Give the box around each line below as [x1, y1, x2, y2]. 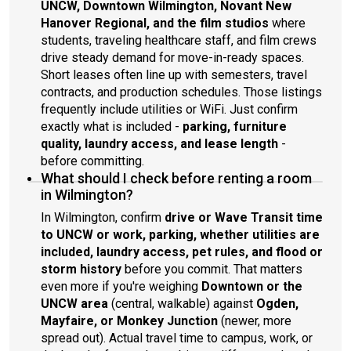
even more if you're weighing [41, 279, 201, 294]
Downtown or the [201, 279, 302, 294]
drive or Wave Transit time [165, 210, 323, 225]
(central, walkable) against [108, 296, 256, 311]
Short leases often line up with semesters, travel [41, 67, 307, 82]
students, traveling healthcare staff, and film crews [41, 33, 317, 48]
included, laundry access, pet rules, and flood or [41, 244, 323, 259]
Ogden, [256, 296, 299, 311]
